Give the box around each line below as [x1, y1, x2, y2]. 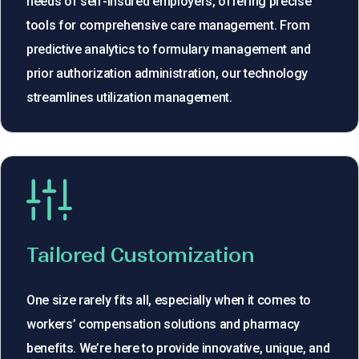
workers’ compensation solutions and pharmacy [26, 317, 300, 333]
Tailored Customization [26, 243, 255, 268]
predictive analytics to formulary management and [26, 41, 311, 57]
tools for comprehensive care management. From [26, 17, 310, 33]
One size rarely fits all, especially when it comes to [26, 292, 312, 309]
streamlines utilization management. [26, 89, 232, 105]
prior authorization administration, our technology [26, 65, 308, 81]
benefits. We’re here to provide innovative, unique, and [26, 341, 330, 357]
